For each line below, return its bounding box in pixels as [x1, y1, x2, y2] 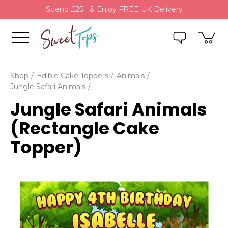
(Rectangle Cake [10, 116, 159, 140]
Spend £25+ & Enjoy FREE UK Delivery [45, 5, 183, 14]
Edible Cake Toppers [36, 71, 108, 80]
